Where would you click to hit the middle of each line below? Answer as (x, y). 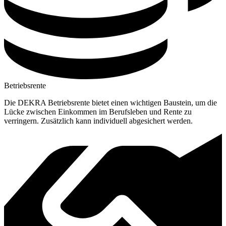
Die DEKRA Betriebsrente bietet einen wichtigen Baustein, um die (110, 102)
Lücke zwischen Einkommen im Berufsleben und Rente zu (98, 111)
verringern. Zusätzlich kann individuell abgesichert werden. (98, 121)
